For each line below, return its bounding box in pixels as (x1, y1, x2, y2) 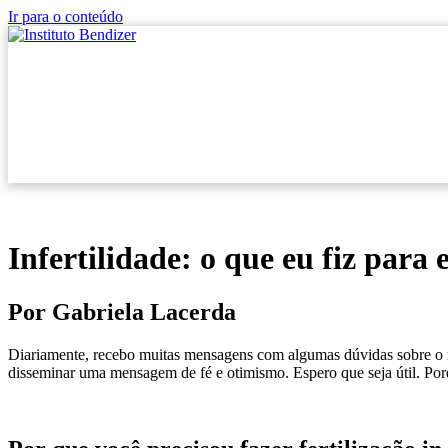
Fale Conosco (248, 59, 333, 74)
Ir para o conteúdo (8, 8, 123, 25)
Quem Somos (28, 59, 113, 74)
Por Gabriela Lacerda (8, 298, 236, 325)
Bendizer (153, 59, 208, 74)
